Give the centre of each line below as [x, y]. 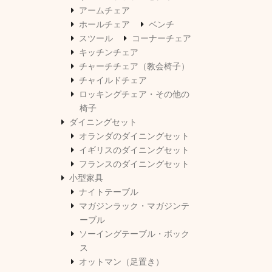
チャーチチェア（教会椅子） [134, 66]
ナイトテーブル [109, 192]
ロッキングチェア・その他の [134, 94]
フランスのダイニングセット [134, 164]
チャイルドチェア [113, 80]
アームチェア [104, 11]
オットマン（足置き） [121, 262]
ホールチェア [104, 25]
